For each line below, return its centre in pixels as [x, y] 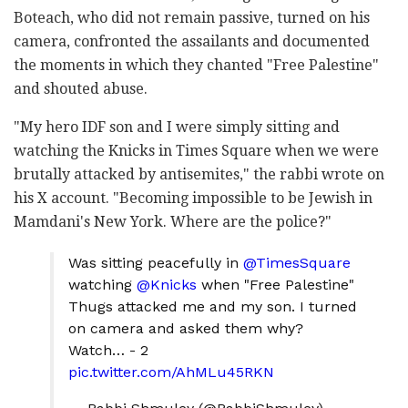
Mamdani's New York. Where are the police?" [173, 222]
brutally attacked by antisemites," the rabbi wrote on [199, 175]
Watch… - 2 [108, 351]
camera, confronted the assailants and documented [192, 42]
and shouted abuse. [81, 89]
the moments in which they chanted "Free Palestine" [196, 66]
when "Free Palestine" [275, 285]
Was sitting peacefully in [156, 263]
